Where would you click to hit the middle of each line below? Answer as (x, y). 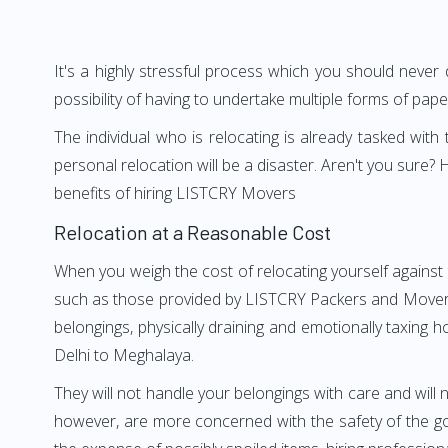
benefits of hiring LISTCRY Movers (175, 193)
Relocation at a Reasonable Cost (192, 232)
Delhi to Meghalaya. (124, 355)
